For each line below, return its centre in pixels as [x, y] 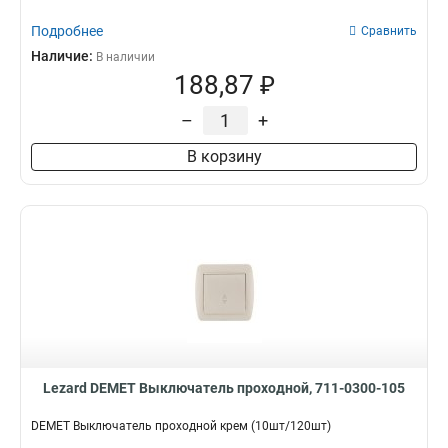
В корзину [224, 156]
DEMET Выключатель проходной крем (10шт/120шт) [181, 426]
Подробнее [67, 31]
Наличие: [63, 56]
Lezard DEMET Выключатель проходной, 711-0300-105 [224, 388]
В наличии [125, 57]
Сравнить [389, 31]
